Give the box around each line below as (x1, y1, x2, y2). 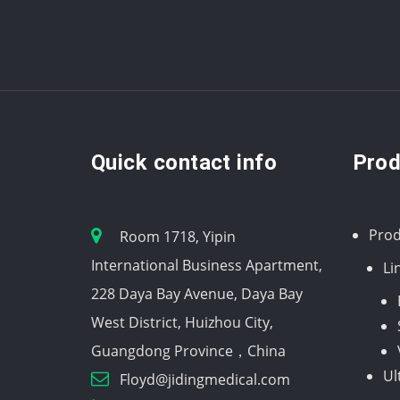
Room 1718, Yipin (120, 226, 236, 246)
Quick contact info (91, 149, 278, 175)
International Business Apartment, (91, 254, 322, 275)
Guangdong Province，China (91, 340, 286, 361)
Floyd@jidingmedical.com (120, 369, 290, 389)
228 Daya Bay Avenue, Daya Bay (91, 283, 303, 304)
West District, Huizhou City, (91, 312, 273, 332)
